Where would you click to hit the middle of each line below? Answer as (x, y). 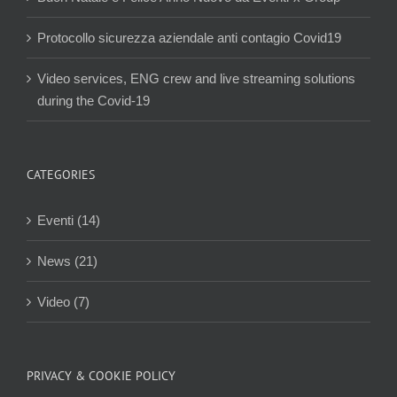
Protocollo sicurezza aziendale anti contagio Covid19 (189, 37)
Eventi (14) (69, 220)
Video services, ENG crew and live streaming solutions (196, 78)
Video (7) (63, 301)
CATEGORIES (61, 174)
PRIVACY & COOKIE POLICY (101, 375)
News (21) (67, 261)
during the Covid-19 (93, 100)
